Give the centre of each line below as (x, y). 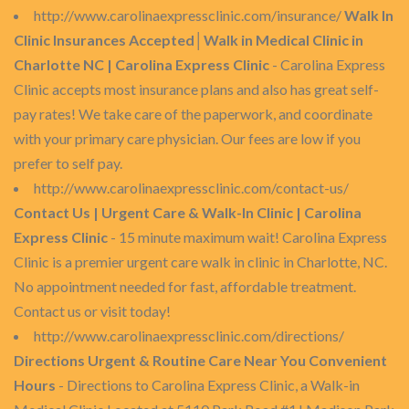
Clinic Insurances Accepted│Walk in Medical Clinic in (189, 40)
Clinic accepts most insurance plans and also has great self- (196, 89)
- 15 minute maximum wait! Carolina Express (247, 237)
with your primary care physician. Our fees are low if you (187, 138)
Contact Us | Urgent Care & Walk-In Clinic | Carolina (188, 212)
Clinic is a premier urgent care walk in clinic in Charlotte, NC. (200, 262)
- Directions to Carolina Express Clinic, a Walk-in (208, 385)
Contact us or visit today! (92, 311)
